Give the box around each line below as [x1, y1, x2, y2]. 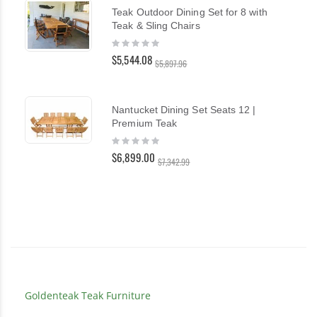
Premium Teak [112, 117, 178, 129]
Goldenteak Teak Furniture [25, 288, 151, 302]
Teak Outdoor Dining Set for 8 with [112, 6, 267, 18]
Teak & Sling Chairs [112, 20, 200, 32]
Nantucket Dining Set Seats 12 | [112, 104, 256, 116]
